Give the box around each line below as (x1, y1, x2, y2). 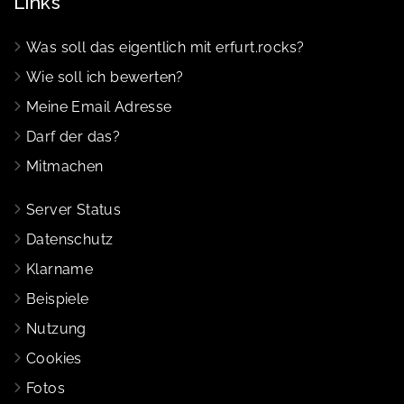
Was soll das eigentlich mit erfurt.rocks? (26, 38, 305, 56)
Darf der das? (26, 127, 121, 145)
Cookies (26, 349, 82, 367)
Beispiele (26, 289, 89, 308)
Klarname (26, 260, 94, 278)
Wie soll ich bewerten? (26, 68, 184, 86)
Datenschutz (26, 230, 114, 248)
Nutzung (26, 319, 87, 337)
